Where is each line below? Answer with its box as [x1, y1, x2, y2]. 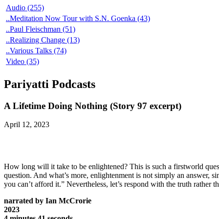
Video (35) [6, 57, 39, 66]
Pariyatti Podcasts [4, 77, 95, 90]
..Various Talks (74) [6, 46, 66, 55]
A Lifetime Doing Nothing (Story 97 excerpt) [4, 100, 181, 111]
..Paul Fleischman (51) [6, 24, 75, 33]
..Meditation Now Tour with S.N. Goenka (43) [6, 14, 150, 22]
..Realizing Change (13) [6, 35, 80, 44]
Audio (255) [6, 3, 44, 12]
